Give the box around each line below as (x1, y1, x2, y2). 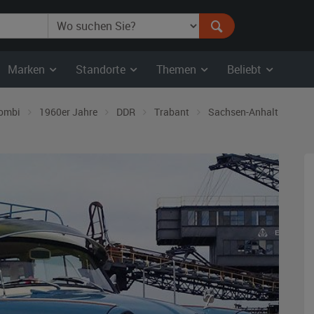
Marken (8, 62, 48, 77)
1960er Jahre (39, 105, 97, 118)
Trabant (154, 105, 189, 118)
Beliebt (227, 62, 264, 77)
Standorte (76, 62, 128, 77)
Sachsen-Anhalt (208, 105, 278, 118)
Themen (156, 62, 199, 77)
